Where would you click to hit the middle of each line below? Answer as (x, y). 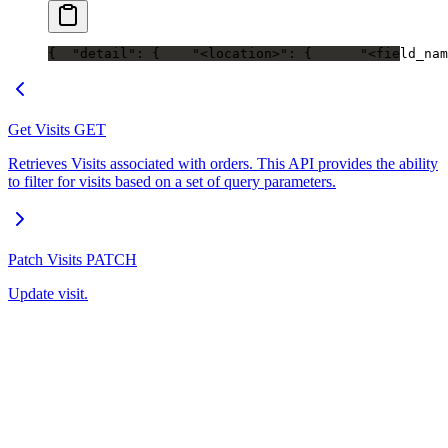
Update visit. (48, 293)
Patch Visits (45, 259)
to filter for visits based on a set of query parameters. (172, 181)
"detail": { (108, 53)
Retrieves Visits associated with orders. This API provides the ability (223, 163)
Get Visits (39, 129)
